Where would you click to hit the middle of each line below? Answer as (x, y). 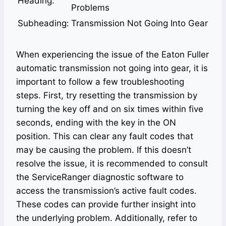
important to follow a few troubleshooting (100, 82)
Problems (90, 8)
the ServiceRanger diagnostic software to (100, 177)
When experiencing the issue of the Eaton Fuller (112, 55)
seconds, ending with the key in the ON (96, 123)
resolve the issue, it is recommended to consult (112, 164)
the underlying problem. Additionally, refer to (107, 218)
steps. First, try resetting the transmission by (107, 96)
